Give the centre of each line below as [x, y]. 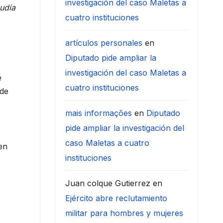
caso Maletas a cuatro [107, 143]
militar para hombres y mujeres [124, 213]
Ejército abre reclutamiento [116, 198]
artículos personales [104, 43]
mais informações [98, 113]
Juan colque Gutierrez [108, 183]
